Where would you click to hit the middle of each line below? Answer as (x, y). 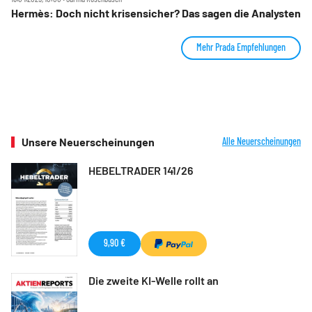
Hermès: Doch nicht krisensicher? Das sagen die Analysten (156, 13)
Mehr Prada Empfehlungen (241, 47)
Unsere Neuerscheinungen (88, 141)
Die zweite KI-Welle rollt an (154, 281)
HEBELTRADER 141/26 (141, 170)
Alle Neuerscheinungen (262, 141)
